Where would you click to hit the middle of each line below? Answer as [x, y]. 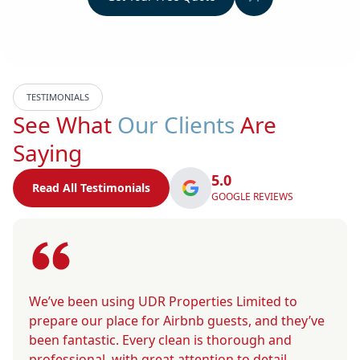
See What [65, 124]
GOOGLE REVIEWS [252, 196]
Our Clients [176, 124]
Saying [47, 152]
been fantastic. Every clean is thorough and [160, 340]
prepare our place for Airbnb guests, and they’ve [177, 320]
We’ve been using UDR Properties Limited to [163, 301]
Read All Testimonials [91, 187]
